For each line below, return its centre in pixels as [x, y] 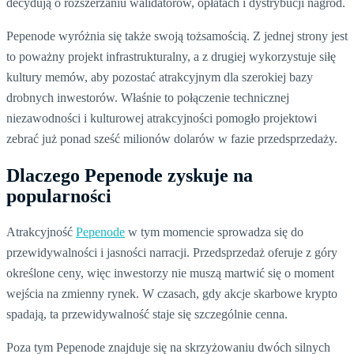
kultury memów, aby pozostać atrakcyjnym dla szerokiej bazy [160, 77]
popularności [59, 196]
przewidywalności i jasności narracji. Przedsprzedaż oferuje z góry [172, 253]
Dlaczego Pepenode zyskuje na [130, 176]
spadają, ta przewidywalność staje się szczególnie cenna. [147, 314]
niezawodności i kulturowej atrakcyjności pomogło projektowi [162, 119]
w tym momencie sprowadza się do [214, 232]
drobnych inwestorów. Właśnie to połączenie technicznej [148, 98]
